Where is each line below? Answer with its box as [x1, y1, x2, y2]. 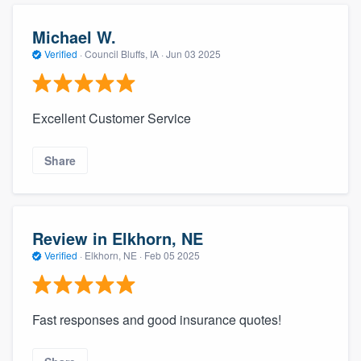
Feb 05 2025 [144, 247, 200, 262]
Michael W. [32, 24, 116, 48]
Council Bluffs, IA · [82, 46, 166, 60]
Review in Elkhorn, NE [32, 226, 203, 250]
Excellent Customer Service [32, 109, 191, 128]
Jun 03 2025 [166, 46, 221, 60]
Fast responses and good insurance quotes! [32, 310, 281, 330]
